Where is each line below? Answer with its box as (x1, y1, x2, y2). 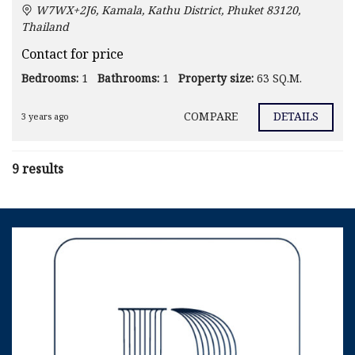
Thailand (21, 19, 69, 37)
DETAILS (273, 108, 319, 126)
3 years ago (21, 110, 69, 125)
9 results (12, 160, 63, 181)
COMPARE (184, 108, 238, 126)
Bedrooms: (21, 71, 78, 89)
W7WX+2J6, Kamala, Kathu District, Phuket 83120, (32, 2, 300, 21)
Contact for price (21, 45, 124, 67)
